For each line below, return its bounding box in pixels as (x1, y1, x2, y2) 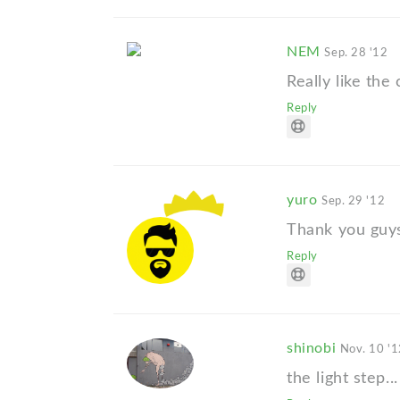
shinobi (287, 341, 340, 356)
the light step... (287, 370, 398, 387)
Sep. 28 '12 (324, 46, 388, 60)
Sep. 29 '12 (321, 195, 386, 208)
